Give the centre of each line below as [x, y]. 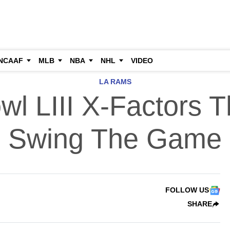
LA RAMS [115, 82]
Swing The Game [115, 139]
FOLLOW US [187, 190]
